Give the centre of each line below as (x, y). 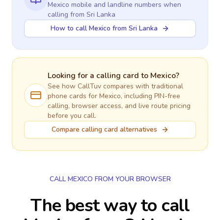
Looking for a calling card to (99, 76)
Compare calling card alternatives (104, 129)
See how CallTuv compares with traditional (115, 86)
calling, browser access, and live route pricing (119, 106)
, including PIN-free (151, 96)
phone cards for (73, 96)
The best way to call (110, 206)
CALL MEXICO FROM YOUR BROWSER (110, 179)
